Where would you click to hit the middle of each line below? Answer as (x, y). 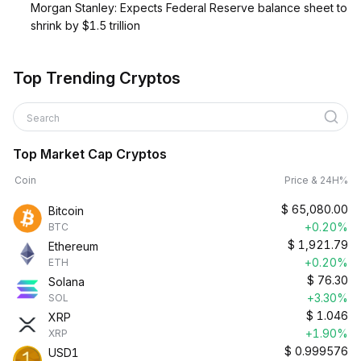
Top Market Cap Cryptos (90, 154)
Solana (66, 282)
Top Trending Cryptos (97, 78)
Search (44, 118)
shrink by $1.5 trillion (85, 25)
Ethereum (73, 246)
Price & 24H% (316, 180)
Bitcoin (66, 211)
